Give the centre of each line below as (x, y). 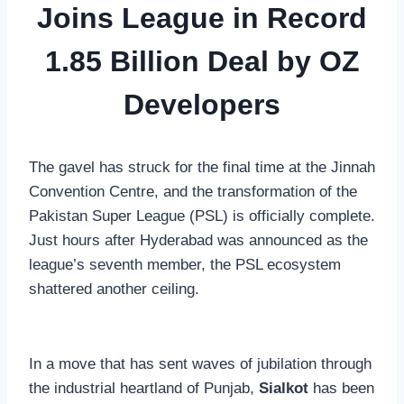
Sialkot (284, 388)
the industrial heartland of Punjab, (144, 388)
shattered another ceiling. (114, 289)
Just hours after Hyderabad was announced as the (198, 240)
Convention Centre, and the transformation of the (193, 191)
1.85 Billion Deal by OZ (202, 61)
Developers (202, 104)
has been (341, 388)
